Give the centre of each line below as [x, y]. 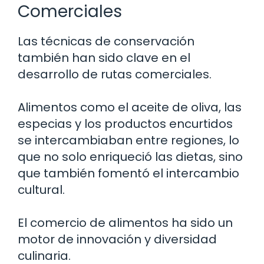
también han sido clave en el [104, 57]
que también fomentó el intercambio [128, 173]
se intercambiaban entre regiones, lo [128, 140]
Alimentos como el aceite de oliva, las [130, 107]
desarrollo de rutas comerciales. [115, 74]
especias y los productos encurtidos [125, 123]
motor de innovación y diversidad [117, 239]
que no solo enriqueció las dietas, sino [130, 156]
